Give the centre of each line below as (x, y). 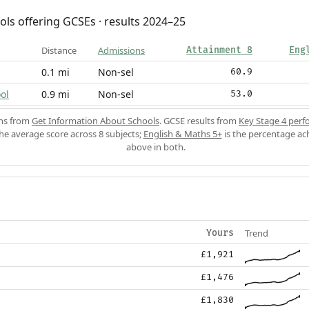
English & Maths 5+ (182, 134)
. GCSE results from (199, 121)
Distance (59, 51)
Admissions (121, 51)
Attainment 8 (219, 51)
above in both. (156, 147)
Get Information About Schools (96, 121)
